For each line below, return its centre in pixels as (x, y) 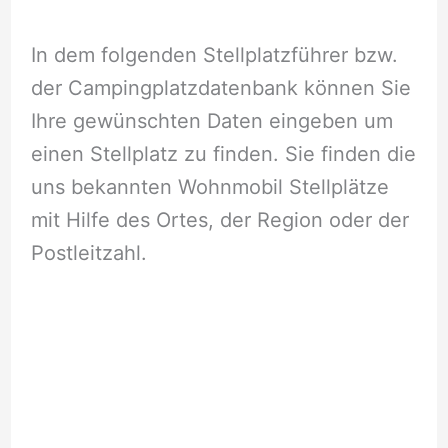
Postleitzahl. (88, 252)
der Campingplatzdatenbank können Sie (220, 87)
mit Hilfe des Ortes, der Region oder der (219, 219)
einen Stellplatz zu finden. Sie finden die (223, 153)
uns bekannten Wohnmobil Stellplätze (209, 186)
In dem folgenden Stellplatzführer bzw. (214, 54)
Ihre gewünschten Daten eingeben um (211, 120)
